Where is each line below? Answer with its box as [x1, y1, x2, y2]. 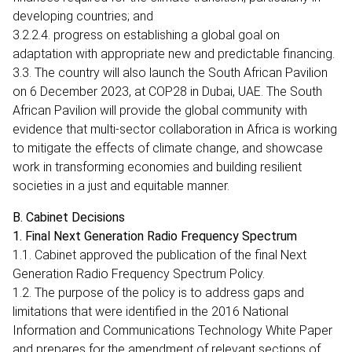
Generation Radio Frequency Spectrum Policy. [13, 266, 268, 281]
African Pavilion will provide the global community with [13, 102, 307, 118]
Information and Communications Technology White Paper [13, 322, 332, 338]
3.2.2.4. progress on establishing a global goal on [13, 27, 280, 42]
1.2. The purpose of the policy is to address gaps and [13, 284, 304, 300]
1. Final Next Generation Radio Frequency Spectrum [13, 228, 300, 244]
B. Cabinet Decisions [13, 209, 128, 225]
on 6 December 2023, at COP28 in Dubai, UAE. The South [13, 83, 322, 99]
